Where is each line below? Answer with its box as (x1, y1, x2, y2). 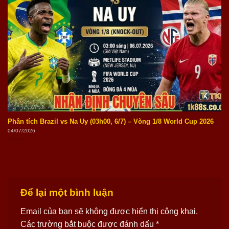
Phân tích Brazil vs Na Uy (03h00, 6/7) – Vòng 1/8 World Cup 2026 (7, 117, 214, 125)
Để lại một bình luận (20, 187, 116, 198)
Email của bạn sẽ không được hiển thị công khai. (20, 207, 198, 216)
